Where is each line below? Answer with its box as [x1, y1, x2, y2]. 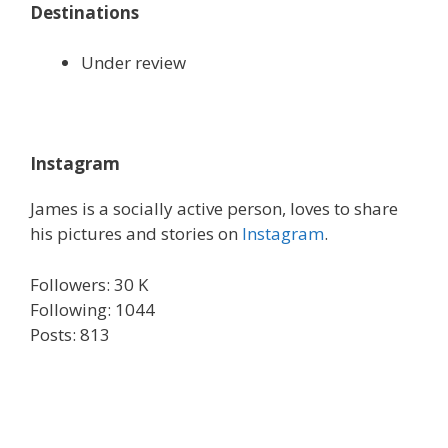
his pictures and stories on [30, 222, 242, 246]
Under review [81, 51, 186, 75]
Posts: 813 [30, 322, 110, 346]
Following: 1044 [30, 297, 155, 321]
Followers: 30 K [30, 272, 148, 296]
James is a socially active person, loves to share [30, 197, 398, 221]
